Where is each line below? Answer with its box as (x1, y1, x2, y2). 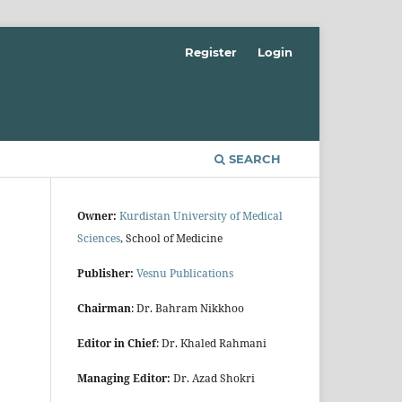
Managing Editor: (77, 371, 170, 387)
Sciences (77, 231, 120, 247)
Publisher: (77, 266, 134, 282)
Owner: (77, 208, 119, 224)
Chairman (77, 301, 131, 317)
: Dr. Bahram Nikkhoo (131, 301, 244, 317)
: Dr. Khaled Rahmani (156, 336, 267, 352)
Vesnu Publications (136, 266, 233, 282)
